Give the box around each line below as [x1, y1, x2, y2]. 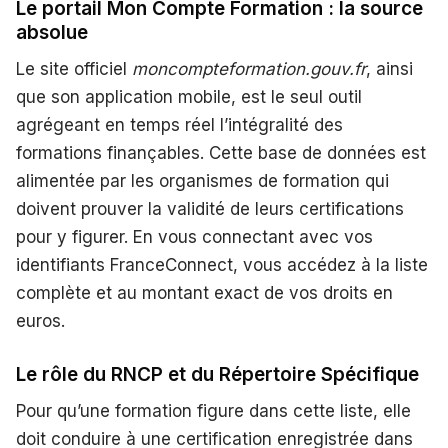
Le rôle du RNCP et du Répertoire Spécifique [16, 363, 419, 387]
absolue [16, 21, 88, 45]
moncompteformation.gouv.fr [132, 59, 366, 80]
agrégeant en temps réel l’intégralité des [16, 115, 343, 136]
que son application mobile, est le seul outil [16, 87, 362, 108]
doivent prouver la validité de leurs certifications [16, 199, 404, 220]
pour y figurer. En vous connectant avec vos [16, 227, 373, 248]
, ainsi [366, 59, 413, 80]
